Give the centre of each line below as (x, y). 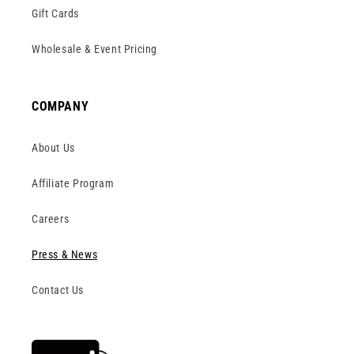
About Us (53, 148)
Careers (51, 219)
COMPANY (60, 106)
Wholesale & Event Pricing (94, 49)
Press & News (65, 254)
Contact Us (58, 290)
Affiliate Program (73, 183)
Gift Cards (55, 13)
